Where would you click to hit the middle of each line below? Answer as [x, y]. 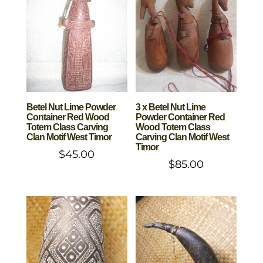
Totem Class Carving [67, 127]
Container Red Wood [68, 117]
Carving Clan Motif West [183, 137]
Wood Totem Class [173, 127]
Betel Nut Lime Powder [71, 107]
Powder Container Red [181, 117]
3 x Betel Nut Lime [171, 107]
